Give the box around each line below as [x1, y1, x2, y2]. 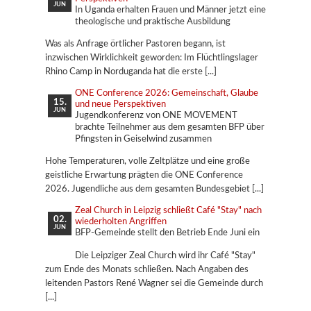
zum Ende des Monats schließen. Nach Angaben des [44, 264, 249, 274]
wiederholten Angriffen [74, 217, 167, 227]
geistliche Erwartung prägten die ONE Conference [44, 170, 243, 180]
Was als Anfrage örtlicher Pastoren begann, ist [44, 39, 226, 49]
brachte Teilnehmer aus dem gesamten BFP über [74, 122, 264, 133]
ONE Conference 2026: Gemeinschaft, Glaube [74, 88, 258, 99]
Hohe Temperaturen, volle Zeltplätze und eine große [44, 156, 250, 167]
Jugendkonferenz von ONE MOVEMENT [74, 110, 237, 121]
